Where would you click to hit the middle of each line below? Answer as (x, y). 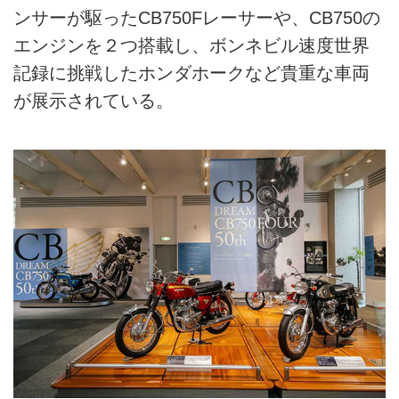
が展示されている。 (94, 101)
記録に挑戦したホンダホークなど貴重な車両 (191, 73)
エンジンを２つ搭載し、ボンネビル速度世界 (191, 46)
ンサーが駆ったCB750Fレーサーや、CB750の (197, 18)
